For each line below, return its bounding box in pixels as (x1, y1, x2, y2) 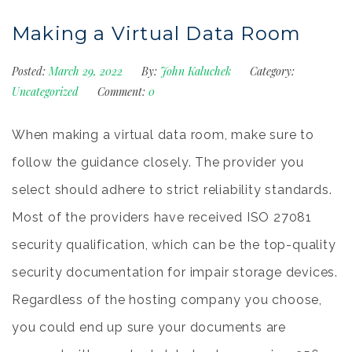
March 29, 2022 (49, 63, 126, 79)
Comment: (97, 83, 145, 99)
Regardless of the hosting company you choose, (12, 292, 322, 307)
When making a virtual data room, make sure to (12, 127, 314, 142)
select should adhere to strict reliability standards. (12, 182, 332, 197)
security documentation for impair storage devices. (12, 265, 338, 280)
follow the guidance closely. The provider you (12, 155, 304, 170)
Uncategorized (12, 83, 79, 99)
